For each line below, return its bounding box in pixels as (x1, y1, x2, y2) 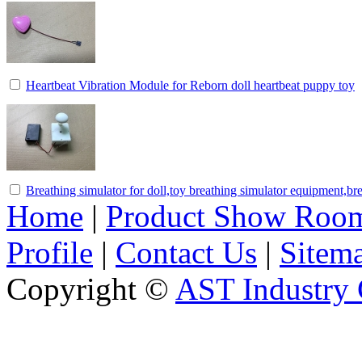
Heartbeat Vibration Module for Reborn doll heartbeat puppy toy (26, 78, 355, 92)
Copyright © (6, 271, 175, 306)
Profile (6, 234, 93, 270)
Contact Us (116, 234, 257, 270)
